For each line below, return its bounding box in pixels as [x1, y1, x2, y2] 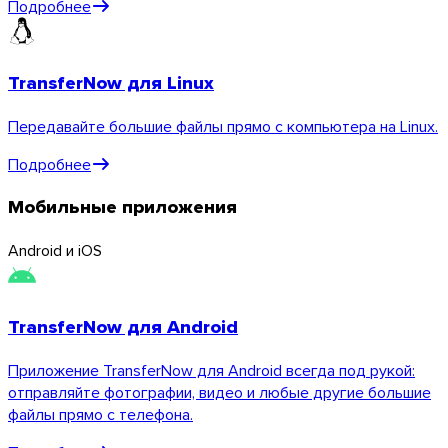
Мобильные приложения [8, 193, 237, 221]
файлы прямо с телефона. [8, 402, 193, 425]
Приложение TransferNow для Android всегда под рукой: [8, 358, 415, 381]
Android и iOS [8, 239, 102, 262]
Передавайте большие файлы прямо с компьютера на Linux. [8, 114, 438, 137]
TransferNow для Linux [8, 68, 214, 96]
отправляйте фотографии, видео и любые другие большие [8, 380, 431, 403]
